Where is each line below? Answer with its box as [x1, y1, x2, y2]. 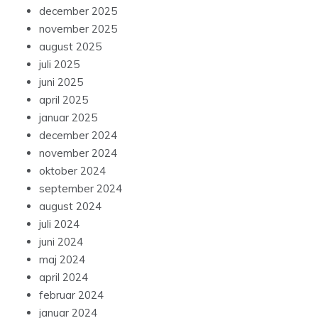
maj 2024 [39, 253, 85, 267]
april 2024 [39, 270, 88, 285]
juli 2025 [39, 57, 79, 72]
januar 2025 [39, 111, 97, 125]
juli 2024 [39, 217, 79, 231]
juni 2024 [39, 235, 83, 249]
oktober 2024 [39, 164, 106, 178]
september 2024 [39, 182, 122, 196]
